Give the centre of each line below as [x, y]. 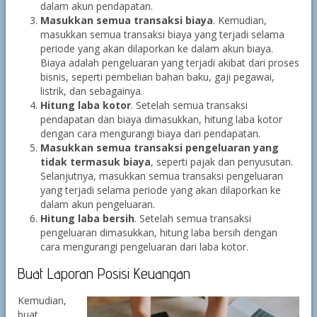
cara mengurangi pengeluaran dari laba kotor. [144, 247]
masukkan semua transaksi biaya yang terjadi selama [162, 34]
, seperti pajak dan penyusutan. [221, 162]
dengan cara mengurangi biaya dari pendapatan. [150, 133]
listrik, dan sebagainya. [91, 91]
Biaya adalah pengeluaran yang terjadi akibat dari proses [169, 63]
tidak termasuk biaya [95, 162]
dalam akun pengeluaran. [97, 204]
